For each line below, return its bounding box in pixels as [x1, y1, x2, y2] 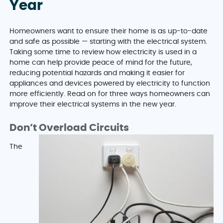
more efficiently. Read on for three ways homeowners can [9, 90, 211, 98]
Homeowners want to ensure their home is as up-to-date [9, 27, 208, 35]
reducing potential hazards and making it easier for [9, 69, 185, 77]
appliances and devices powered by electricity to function [9, 80, 211, 87]
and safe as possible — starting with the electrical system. [9, 38, 208, 45]
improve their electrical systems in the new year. [9, 101, 179, 108]
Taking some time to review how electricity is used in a [9, 48, 197, 56]
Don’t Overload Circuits [9, 122, 129, 133]
